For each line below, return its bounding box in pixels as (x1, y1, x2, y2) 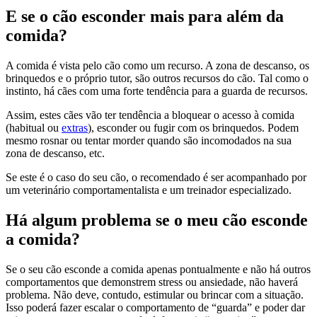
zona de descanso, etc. (6, 146, 105, 159)
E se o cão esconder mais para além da (6, 6, 284, 25)
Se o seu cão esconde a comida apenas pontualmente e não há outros (6, 263, 311, 275)
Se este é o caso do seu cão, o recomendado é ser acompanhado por (6, 171, 306, 183)
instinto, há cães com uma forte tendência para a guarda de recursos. (6, 84, 308, 97)
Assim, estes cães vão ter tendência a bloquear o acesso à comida (6, 108, 294, 121)
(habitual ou (6, 121, 62, 134)
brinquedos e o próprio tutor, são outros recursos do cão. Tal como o (6, 71, 309, 84)
